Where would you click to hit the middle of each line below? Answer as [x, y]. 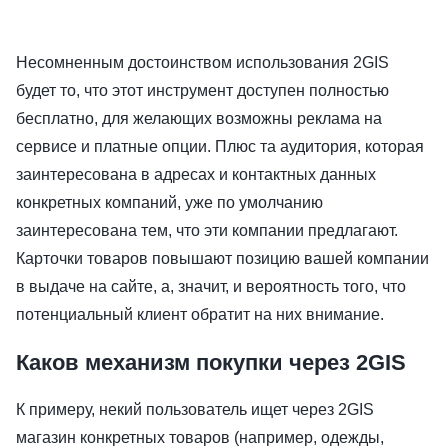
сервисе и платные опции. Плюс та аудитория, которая [220, 146]
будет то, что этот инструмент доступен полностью [202, 90]
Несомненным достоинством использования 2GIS [202, 62]
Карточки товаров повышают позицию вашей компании [222, 258]
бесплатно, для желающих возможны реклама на [199, 118]
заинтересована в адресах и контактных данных [196, 174]
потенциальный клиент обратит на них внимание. [200, 314]
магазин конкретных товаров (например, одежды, [200, 437]
